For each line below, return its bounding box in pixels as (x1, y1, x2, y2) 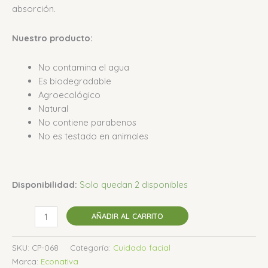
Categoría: (70, 242, 113, 252)
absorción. (12, 3, 56, 15)
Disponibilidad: (12, 178, 77, 190)
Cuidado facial (113, 242, 170, 252)
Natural (38, 102, 68, 114)
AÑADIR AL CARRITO (91, 211, 163, 221)
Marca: (12, 256, 41, 266)
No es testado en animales (38, 130, 148, 142)
